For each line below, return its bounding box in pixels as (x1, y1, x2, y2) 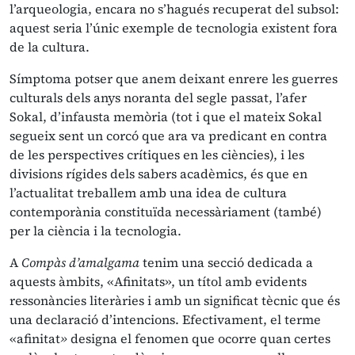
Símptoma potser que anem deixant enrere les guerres (10, 70, 338, 87)
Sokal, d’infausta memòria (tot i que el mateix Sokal (10, 108, 322, 125)
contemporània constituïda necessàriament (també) (10, 203, 322, 220)
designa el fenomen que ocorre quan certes (67, 330, 330, 347)
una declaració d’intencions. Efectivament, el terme (10, 311, 321, 328)
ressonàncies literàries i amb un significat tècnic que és (10, 292, 340, 309)
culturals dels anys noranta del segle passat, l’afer (10, 89, 307, 106)
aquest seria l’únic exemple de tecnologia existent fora (10, 19, 338, 36)
